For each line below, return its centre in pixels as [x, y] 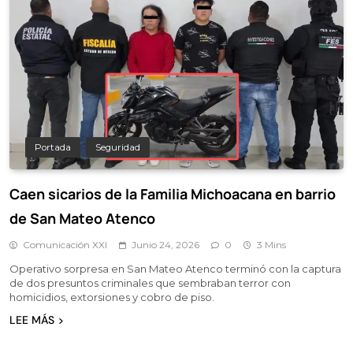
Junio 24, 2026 [165, 244]
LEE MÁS [32, 320]
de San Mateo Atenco [82, 218]
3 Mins [271, 244]
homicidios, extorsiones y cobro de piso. [112, 297]
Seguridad [118, 147]
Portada [53, 147]
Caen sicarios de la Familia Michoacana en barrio [173, 193]
